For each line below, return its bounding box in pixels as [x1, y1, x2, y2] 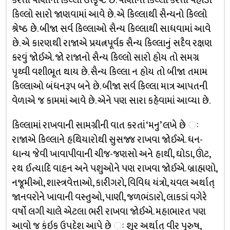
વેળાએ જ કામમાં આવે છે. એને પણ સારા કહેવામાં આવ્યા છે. [11, 93, 210, 109]
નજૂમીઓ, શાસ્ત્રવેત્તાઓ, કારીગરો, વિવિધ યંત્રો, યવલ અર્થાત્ [11, 175, 215, 191]
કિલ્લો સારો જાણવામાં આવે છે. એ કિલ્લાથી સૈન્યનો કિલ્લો [11, 7, 207, 23]
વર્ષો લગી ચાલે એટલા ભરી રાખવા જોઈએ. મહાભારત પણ [11, 204, 206, 220]
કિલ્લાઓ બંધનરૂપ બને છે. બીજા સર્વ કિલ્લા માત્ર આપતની [11, 79, 207, 94]
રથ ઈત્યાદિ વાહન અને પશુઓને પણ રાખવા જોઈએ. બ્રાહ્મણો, [11, 161, 217, 177]
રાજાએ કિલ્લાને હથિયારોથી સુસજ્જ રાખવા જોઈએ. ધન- [11, 132, 203, 148]
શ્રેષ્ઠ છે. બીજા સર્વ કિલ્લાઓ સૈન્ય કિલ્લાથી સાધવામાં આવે [11, 21, 210, 37]
